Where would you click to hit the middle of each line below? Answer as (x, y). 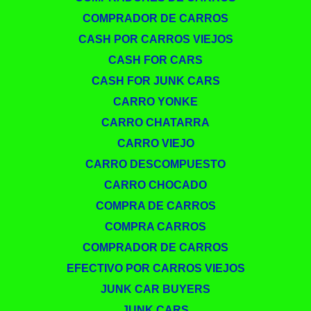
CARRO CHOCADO (155, 185)
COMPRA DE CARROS (155, 205)
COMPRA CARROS (155, 226)
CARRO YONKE (155, 101)
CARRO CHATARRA (155, 122)
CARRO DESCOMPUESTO (155, 164)
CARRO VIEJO (155, 143)
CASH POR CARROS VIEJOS (155, 39)
